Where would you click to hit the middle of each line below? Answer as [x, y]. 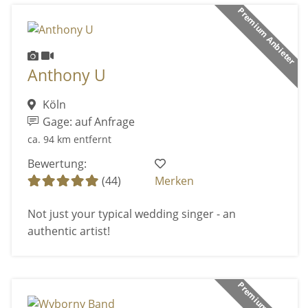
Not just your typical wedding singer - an [131, 213]
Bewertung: [57, 163]
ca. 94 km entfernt [69, 139]
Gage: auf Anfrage [88, 121]
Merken [175, 180]
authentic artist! [68, 231]
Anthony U [66, 76]
